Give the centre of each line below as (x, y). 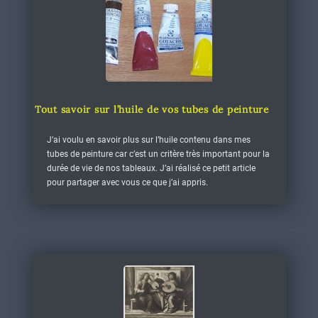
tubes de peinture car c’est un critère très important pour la (158, 154)
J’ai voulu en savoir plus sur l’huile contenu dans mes (148, 140)
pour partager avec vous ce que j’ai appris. (127, 182)
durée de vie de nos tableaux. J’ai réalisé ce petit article (151, 168)
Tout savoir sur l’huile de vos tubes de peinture (152, 109)
